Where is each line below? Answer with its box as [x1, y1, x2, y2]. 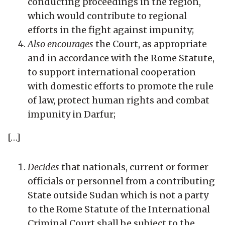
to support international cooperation [28, 66, 196, 78]
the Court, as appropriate [93, 38, 207, 50]
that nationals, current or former [59, 161, 208, 173]
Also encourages [28, 38, 93, 50]
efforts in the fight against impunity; [28, 24, 194, 36]
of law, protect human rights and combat [28, 94, 209, 106]
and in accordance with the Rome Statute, [28, 52, 214, 64]
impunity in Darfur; [28, 108, 116, 120]
